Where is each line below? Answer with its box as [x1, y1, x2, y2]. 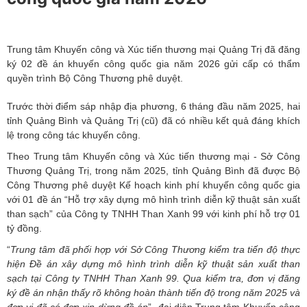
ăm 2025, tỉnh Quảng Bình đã [127, 165, 259, 177]
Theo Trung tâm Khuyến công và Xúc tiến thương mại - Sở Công [7, 151, 300, 162]
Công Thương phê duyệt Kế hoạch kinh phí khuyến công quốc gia [7, 180, 300, 191]
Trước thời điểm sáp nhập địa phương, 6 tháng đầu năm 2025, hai [7, 101, 300, 112]
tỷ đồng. [7, 223, 45, 234]
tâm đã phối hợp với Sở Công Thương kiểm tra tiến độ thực [36, 244, 300, 256]
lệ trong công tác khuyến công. [7, 130, 140, 141]
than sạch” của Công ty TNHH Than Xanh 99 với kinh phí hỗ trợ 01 [7, 208, 300, 220]
